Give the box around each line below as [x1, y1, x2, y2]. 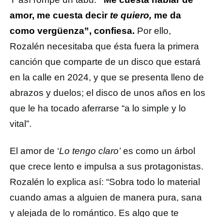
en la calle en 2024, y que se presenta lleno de [10, 72, 204, 82]
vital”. [10, 119, 31, 129]
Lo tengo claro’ [59, 146, 121, 156]
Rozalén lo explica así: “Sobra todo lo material [10, 177, 200, 187]
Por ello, [137, 26, 171, 36]
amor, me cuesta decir [10, 10, 110, 20]
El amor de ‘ [10, 146, 59, 156]
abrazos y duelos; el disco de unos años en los [10, 88, 205, 98]
